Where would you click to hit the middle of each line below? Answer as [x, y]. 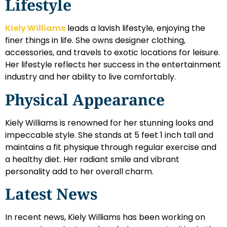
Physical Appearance [85, 99]
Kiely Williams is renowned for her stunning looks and [109, 123]
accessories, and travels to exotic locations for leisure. [112, 53]
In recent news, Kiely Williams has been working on [105, 217]
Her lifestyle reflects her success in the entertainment [113, 65]
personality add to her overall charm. [79, 171]
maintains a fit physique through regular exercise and [111, 147]
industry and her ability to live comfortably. [90, 77]
